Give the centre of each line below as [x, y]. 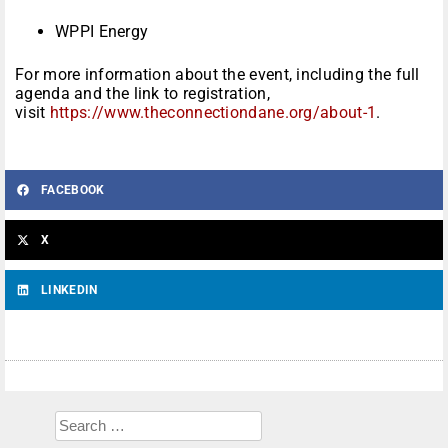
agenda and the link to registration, [142, 94]
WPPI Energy [102, 32]
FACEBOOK [73, 190]
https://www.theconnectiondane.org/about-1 [213, 113]
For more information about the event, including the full [217, 75]
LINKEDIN [69, 290]
